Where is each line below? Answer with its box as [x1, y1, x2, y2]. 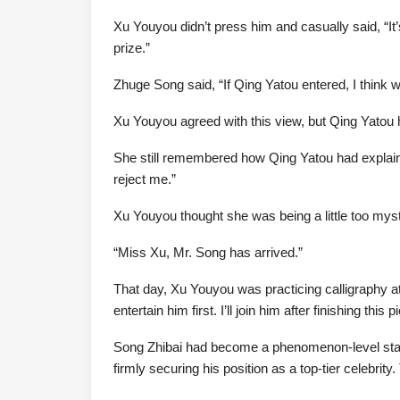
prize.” [113, 40, 150, 56]
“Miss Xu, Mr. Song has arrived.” [113, 245, 303, 261]
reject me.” [113, 171, 176, 187]
